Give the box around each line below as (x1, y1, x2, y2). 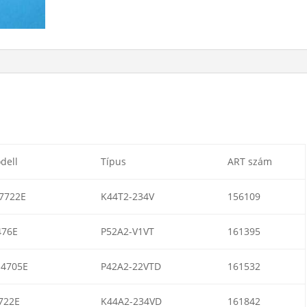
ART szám (227, 154, 272, 168)
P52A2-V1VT (100, 224, 154, 238)
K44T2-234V (100, 189, 154, 203)
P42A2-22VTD (100, 259, 161, 273)
